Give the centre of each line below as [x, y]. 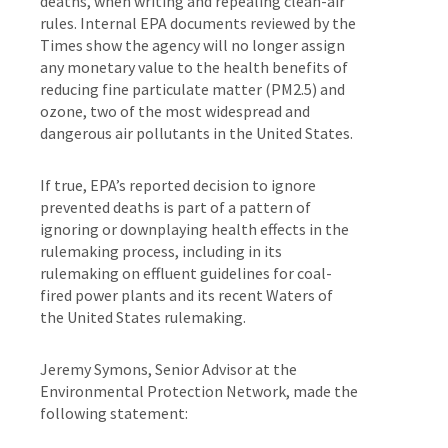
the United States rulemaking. [143, 316]
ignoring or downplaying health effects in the [194, 228]
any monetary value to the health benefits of [194, 66]
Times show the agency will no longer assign [192, 44]
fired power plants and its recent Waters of [186, 294]
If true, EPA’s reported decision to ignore [178, 184]
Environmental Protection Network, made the [199, 390]
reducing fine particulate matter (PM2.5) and [192, 88]
